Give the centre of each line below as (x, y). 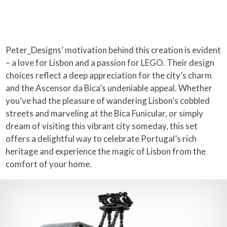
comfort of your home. (49, 164)
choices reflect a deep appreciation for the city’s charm (109, 75)
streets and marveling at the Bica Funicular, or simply (105, 113)
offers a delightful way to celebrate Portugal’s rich (101, 138)
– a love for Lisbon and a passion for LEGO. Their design (110, 62)
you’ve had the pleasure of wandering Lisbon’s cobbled (108, 100)
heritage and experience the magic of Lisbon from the (106, 151)
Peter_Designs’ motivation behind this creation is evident (113, 50)
